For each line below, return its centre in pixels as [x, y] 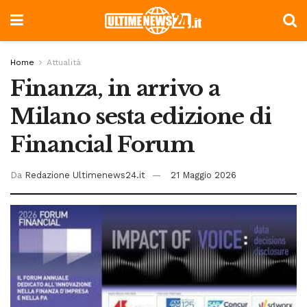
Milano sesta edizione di [141, 116]
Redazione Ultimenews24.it [85, 175]
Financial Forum [102, 145]
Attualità [64, 62]
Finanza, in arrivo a [115, 88]
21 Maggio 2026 [204, 175]
